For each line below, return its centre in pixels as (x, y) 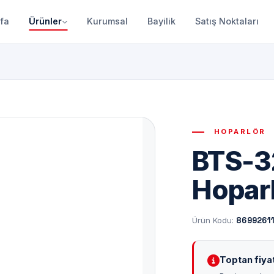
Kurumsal (107, 21)
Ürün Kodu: (214, 220)
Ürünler (45, 21)
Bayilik (161, 21)
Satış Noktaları (227, 21)
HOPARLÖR (238, 131)
